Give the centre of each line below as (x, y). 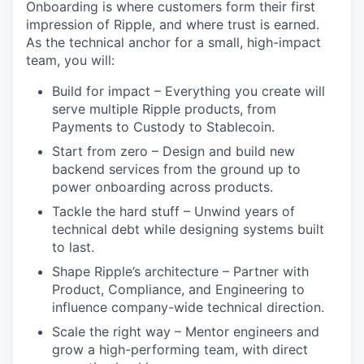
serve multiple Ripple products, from (164, 109)
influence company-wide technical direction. (188, 307)
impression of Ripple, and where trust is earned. (173, 24)
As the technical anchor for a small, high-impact (173, 42)
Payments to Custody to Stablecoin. (163, 127)
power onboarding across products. (162, 187)
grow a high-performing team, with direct (180, 349)
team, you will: (70, 60)
